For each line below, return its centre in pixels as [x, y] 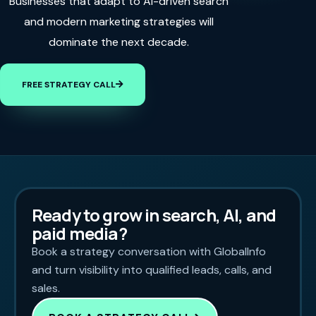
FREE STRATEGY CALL [69, 85]
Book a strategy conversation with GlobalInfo [149, 252]
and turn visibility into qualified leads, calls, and [152, 270]
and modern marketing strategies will [119, 22]
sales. [46, 288]
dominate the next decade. [119, 42]
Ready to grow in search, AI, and [154, 215]
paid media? [79, 233]
